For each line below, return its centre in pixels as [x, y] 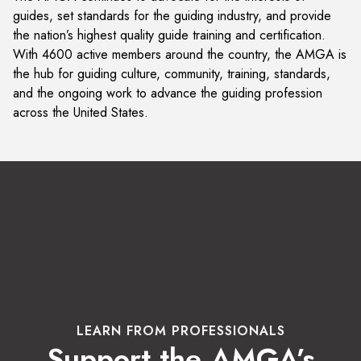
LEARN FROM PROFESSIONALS [180, 331]
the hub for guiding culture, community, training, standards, [172, 74]
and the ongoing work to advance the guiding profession [168, 93]
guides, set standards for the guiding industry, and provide [172, 16]
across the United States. [81, 112]
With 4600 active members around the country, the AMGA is [180, 54]
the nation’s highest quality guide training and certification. [169, 35]
